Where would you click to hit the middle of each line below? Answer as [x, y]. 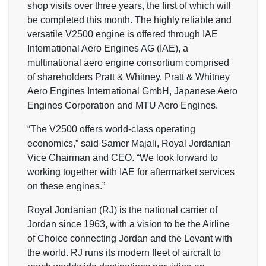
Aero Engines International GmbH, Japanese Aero [132, 91]
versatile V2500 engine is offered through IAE [123, 34]
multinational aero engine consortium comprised [128, 62]
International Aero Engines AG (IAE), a [108, 48]
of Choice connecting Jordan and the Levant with [130, 238]
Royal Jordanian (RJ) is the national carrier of [122, 210]
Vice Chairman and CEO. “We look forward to [123, 157]
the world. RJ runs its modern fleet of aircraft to [124, 252]
